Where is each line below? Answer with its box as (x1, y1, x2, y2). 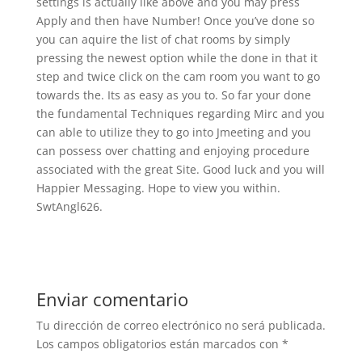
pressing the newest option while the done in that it (36, 50, 318, 65)
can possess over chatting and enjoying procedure (36, 143, 309, 158)
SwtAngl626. (36, 199, 103, 214)
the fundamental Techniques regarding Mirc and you (36, 106, 325, 121)
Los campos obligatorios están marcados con (36, 336, 282, 351)
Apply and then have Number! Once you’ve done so (36, 13, 314, 28)
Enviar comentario (36, 287, 188, 311)
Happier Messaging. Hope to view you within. (36, 180, 280, 196)
